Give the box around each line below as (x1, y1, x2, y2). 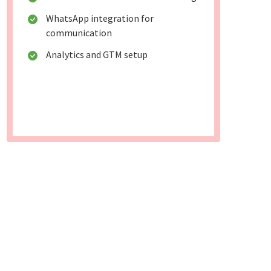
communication (46, 27, 113, 39)
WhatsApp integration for (46, 12, 154, 25)
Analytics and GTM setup (46, 48, 148, 61)
